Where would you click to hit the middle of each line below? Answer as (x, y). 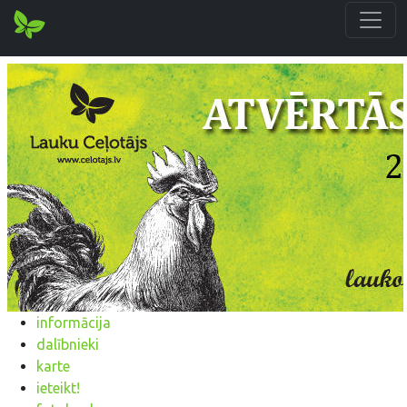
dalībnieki (68, 344)
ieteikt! (58, 388)
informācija (74, 323)
